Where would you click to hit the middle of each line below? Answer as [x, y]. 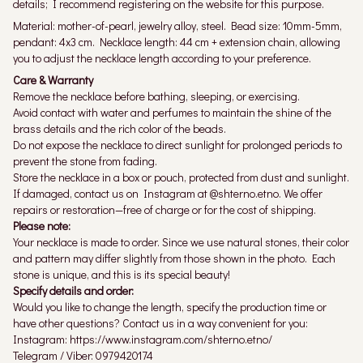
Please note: [42, 225]
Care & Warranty [53, 79]
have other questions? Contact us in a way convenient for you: [160, 322]
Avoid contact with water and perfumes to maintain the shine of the [172, 112]
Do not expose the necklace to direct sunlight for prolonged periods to [177, 144]
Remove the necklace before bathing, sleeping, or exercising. [156, 96]
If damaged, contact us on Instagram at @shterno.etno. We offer [168, 193]
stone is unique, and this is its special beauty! [122, 274]
